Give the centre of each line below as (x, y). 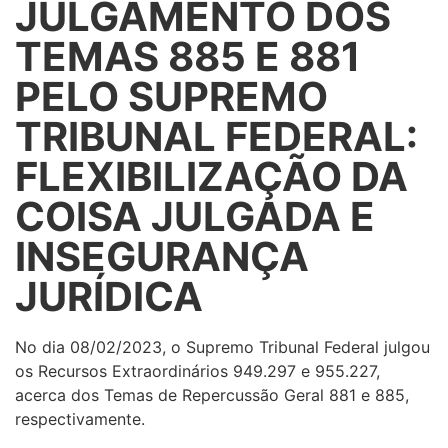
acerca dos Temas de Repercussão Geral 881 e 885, (212, 395)
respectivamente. (80, 419)
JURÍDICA (109, 297)
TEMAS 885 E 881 (188, 57)
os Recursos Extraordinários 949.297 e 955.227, (197, 371)
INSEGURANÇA (162, 257)
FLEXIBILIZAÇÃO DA (211, 177)
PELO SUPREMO (171, 97)
